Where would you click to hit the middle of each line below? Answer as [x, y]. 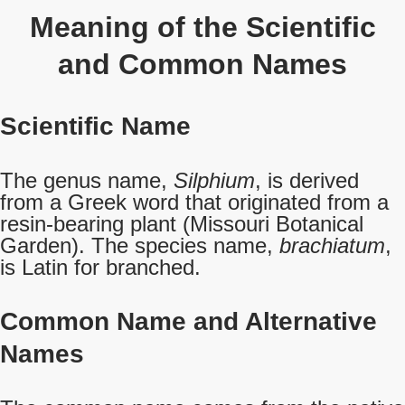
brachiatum [329, 245]
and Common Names [202, 64]
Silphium [214, 180]
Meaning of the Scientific [202, 27]
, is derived [307, 180]
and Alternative [285, 321]
